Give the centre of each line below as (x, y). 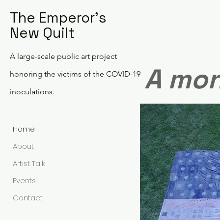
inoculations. (32, 92)
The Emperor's (58, 17)
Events (24, 180)
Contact (28, 198)
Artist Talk (29, 163)
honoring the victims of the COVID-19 (75, 74)
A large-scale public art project (63, 56)
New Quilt (42, 33)
